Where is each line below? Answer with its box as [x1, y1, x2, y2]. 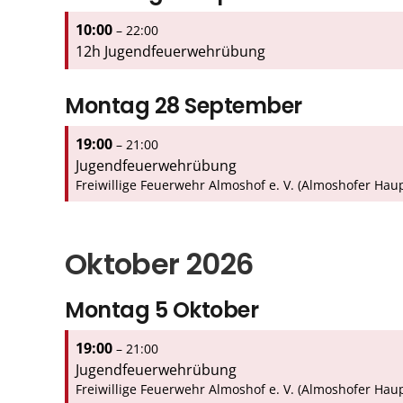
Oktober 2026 [65, 243, 254, 284]
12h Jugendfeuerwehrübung [76, 40, 265, 61]
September [184, 90, 302, 121]
